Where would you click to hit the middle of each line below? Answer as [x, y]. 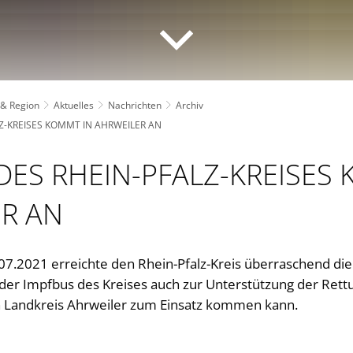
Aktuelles [74, 105]
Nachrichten [135, 105]
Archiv [190, 105]
